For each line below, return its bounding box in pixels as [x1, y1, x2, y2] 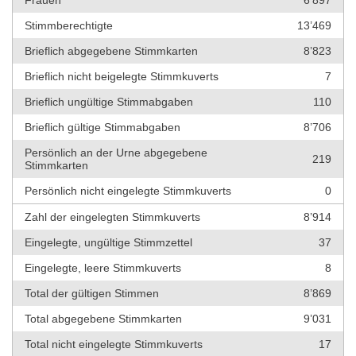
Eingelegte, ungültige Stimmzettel [25, 236, 192, 250]
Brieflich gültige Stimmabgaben [25, 121, 180, 134]
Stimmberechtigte [25, 19, 113, 33]
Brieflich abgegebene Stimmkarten [25, 44, 198, 58]
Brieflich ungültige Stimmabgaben [25, 95, 193, 109]
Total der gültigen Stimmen [25, 287, 159, 300]
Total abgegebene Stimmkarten [25, 312, 182, 326]
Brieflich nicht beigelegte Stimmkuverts [25, 70, 219, 83]
